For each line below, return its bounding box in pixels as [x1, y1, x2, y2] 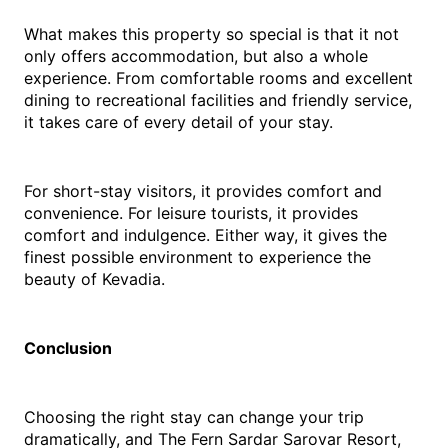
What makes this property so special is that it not [24, 24, 399, 45]
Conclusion [24, 338, 112, 359]
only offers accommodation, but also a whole [24, 46, 368, 67]
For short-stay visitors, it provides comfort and [24, 181, 382, 202]
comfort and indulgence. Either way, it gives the [24, 225, 387, 246]
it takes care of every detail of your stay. [24, 112, 333, 133]
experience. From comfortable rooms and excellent [24, 68, 413, 89]
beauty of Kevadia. [24, 269, 165, 290]
